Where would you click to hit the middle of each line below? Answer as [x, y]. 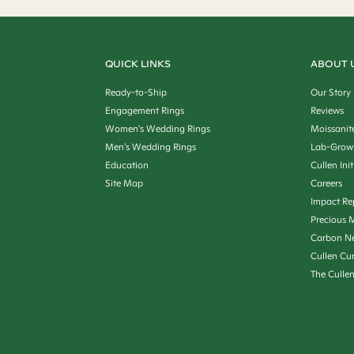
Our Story [330, 92]
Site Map [124, 183]
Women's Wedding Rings [157, 128]
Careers [326, 183]
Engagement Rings [144, 110]
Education [126, 165]
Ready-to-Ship [136, 92]
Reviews [327, 110]
